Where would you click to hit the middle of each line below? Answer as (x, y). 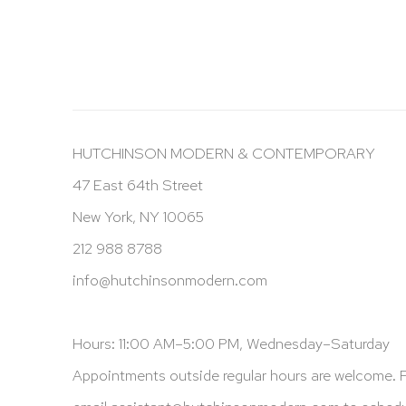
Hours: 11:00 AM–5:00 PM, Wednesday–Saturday (231, 343)
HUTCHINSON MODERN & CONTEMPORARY (224, 153)
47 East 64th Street (138, 184)
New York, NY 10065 (138, 216)
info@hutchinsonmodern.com (170, 280)
